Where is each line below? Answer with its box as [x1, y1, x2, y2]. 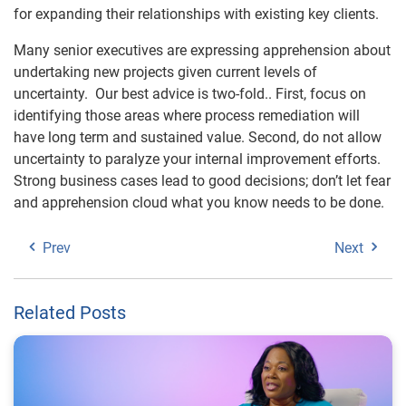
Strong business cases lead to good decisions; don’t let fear [14, 172, 391, 189]
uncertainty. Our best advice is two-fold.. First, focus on [14, 85, 366, 102]
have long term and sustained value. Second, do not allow [14, 129, 382, 146]
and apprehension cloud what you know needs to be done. [14, 194, 384, 211]
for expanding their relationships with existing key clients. [14, 5, 379, 23]
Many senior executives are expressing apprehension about [14, 42, 391, 59]
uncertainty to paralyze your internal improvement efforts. [14, 150, 384, 168]
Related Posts [14, 302, 126, 324]
